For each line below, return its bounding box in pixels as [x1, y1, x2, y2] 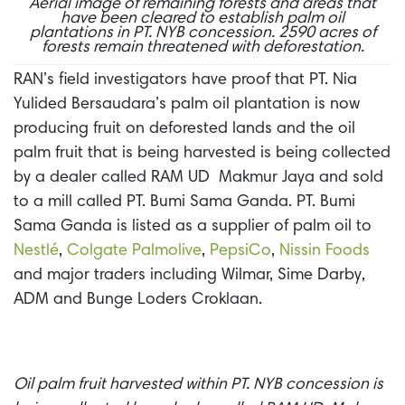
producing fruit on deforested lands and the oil [14, 121, 355, 138]
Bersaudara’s [71, 97, 166, 114]
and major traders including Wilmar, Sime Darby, [14, 268, 365, 285]
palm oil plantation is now [166, 97, 360, 114]
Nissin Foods [279, 243, 370, 260]
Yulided [14, 97, 71, 114]
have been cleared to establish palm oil [61, 11, 344, 28]
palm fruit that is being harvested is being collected [14, 146, 391, 163]
